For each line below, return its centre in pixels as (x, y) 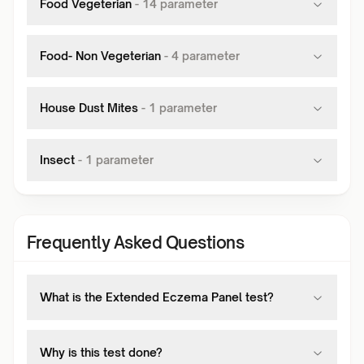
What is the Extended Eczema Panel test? (157, 297)
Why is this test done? (101, 352)
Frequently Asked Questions (135, 243)
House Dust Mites (89, 108)
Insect (57, 160)
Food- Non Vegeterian (100, 56)
